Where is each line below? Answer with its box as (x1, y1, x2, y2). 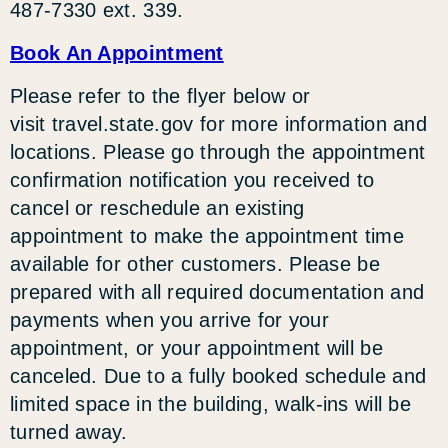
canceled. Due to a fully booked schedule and (10, 365, 427, 388)
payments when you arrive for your (10, 309, 329, 332)
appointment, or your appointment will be (10, 337, 383, 360)
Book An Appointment (10, 42, 224, 65)
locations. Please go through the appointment (10, 141, 426, 164)
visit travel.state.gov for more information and (10, 113, 428, 136)
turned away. (10, 421, 141, 444)
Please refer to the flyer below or (10, 85, 311, 108)
